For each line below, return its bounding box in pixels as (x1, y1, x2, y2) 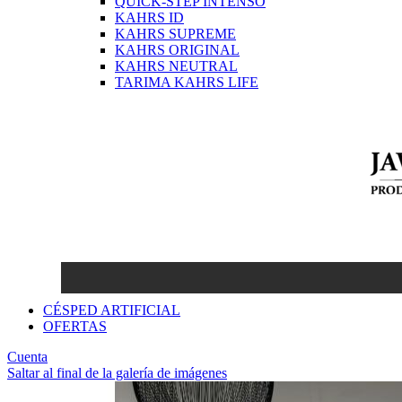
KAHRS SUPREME (115, 25, 236, 41)
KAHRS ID (115, 9, 184, 25)
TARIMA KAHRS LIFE (115, 74, 258, 90)
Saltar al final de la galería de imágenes (7, 364, 227, 380)
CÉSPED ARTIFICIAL (43, 301, 180, 318)
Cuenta (7, 348, 48, 364)
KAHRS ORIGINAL (115, 41, 240, 57)
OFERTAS (43, 318, 107, 334)
